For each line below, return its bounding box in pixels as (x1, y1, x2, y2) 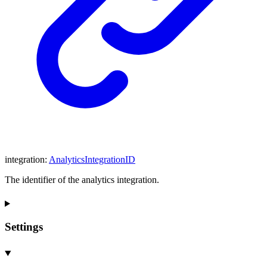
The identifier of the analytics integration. (5, 175, 159, 185)
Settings (5, 220, 43, 233)
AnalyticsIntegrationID (49, 154, 135, 164)
